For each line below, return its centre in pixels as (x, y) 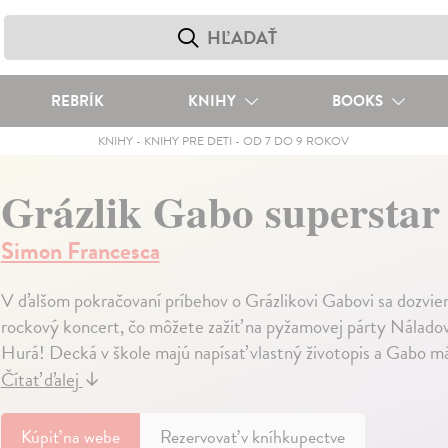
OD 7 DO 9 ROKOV (296, 141)
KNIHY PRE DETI (188, 141)
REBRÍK (77, 101)
